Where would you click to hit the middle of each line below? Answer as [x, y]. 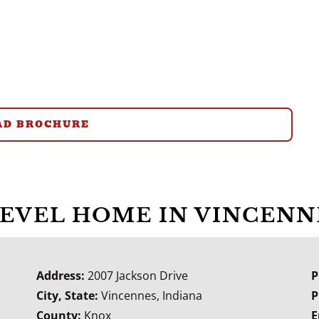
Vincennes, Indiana [151, 295]
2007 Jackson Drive [137, 275]
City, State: [68, 295]
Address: [62, 275]
